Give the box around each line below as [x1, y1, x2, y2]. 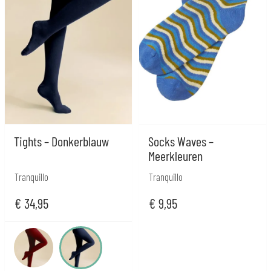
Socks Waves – [148, 133, 214, 149]
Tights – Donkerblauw [14, 133, 109, 149]
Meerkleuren [148, 148, 203, 163]
